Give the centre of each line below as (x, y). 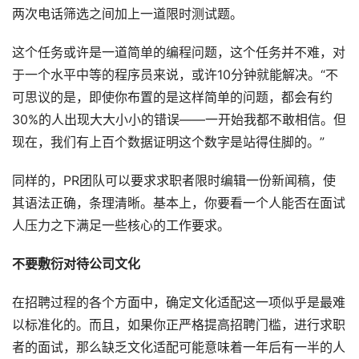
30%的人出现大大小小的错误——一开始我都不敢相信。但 (179, 120)
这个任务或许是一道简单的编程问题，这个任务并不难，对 (179, 53)
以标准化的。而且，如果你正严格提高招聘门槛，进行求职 (179, 325)
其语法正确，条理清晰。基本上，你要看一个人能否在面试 (179, 204)
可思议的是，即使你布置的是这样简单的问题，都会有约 (172, 98)
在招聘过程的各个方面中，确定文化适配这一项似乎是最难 (179, 303)
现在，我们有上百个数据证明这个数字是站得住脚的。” (168, 143)
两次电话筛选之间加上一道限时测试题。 (127, 14)
